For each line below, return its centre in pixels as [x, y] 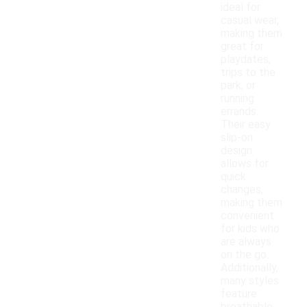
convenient [247, 216]
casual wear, [250, 21]
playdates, [246, 60]
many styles [250, 281]
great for [242, 47]
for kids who [250, 229]
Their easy [246, 125]
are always [246, 242]
